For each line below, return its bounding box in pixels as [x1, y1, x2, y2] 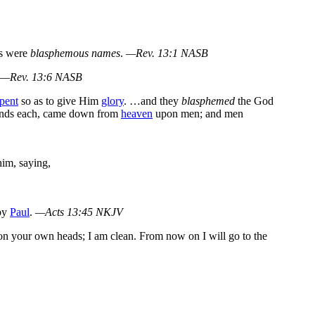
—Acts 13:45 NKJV [35, 205, 123, 218]
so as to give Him [18, 94, 101, 107]
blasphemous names [30, 46, 120, 59]
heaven [121, 107, 153, 120]
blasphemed [181, 94, 235, 107]
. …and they [124, 94, 181, 107]
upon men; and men [153, 107, 243, 120]
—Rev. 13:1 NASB [126, 46, 208, 59]
